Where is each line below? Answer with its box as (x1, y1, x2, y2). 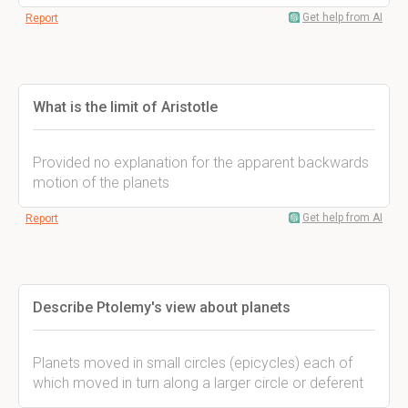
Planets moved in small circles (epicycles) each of (33, 354, 352, 372)
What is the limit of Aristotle (33, 98, 218, 116)
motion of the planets (33, 174, 169, 191)
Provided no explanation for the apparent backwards (33, 154, 369, 171)
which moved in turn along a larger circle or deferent (33, 374, 363, 392)
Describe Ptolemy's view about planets (33, 299, 291, 316)
